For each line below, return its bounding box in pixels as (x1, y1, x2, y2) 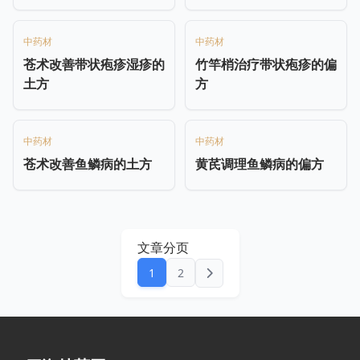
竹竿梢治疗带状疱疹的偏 (195, 55, 337, 73)
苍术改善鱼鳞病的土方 (23, 154, 152, 173)
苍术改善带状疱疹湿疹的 (23, 55, 165, 73)
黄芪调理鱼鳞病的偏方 (195, 154, 324, 173)
